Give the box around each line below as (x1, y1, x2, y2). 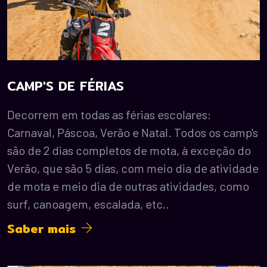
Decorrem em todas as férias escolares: (7, 107, 211, 122)
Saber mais (7, 219, 81, 238)
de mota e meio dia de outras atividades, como (7, 178, 249, 193)
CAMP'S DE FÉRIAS (7, 75, 124, 96)
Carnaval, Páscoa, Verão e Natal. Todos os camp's (7, 125, 258, 139)
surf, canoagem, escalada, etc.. (7, 196, 169, 211)
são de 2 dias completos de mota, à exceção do (7, 142, 251, 157)
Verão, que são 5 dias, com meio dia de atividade (7, 160, 259, 175)
